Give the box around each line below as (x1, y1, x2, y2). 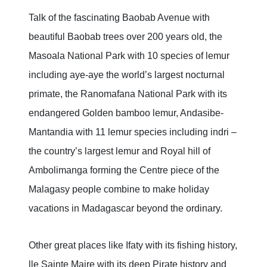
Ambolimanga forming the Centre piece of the (29, 165, 219, 176)
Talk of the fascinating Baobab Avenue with (29, 13, 210, 23)
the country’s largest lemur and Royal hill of (29, 146, 210, 157)
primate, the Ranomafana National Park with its (29, 89, 227, 100)
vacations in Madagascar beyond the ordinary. (29, 203, 222, 214)
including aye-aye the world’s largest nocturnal (29, 70, 225, 80)
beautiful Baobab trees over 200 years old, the (29, 32, 222, 42)
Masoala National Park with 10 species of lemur (29, 51, 229, 61)
